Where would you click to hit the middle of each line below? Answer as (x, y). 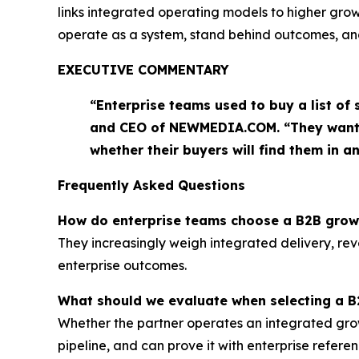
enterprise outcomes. (122, 265)
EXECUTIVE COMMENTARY (143, 69)
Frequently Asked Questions (151, 185)
